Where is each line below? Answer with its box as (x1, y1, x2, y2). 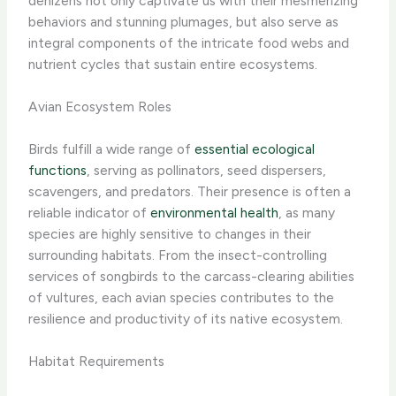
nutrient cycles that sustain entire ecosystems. (28, 55, 318, 72)
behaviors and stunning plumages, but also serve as (28, 12, 339, 30)
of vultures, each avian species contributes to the (28, 288, 335, 306)
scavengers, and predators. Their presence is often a (28, 182, 352, 200)
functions (28, 161, 88, 179)
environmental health (150, 203, 279, 221)
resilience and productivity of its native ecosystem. (28, 309, 344, 327)
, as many (278, 203, 336, 221)
